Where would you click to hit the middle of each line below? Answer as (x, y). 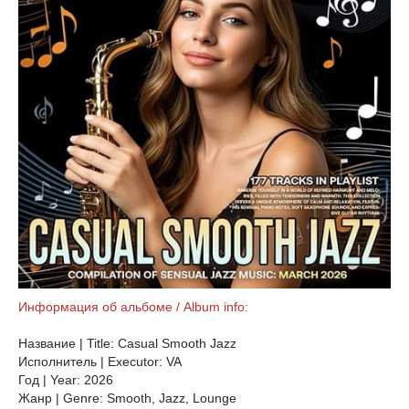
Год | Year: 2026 (66, 380)
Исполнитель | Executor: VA (100, 362)
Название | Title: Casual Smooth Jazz (127, 343)
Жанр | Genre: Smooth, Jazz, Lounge (129, 398)
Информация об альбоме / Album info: (133, 307)
